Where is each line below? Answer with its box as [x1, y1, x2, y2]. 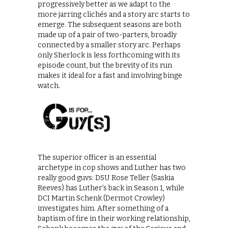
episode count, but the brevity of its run [38, 61, 172, 70]
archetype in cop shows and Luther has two [38, 163, 186, 173]
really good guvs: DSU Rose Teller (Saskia [38, 174, 174, 183]
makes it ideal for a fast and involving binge [38, 71, 182, 80]
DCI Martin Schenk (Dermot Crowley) [38, 194, 165, 203]
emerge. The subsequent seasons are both [38, 20, 181, 29]
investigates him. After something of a [38, 204, 168, 213]
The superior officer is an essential [38, 153, 156, 162]
